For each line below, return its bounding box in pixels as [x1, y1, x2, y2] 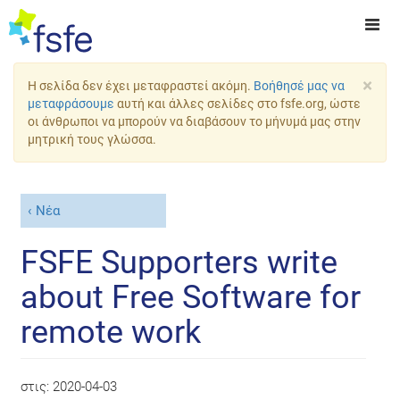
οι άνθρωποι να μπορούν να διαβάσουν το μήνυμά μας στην [28, 114, 361, 129]
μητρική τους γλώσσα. [28, 132, 156, 146]
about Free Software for [21, 278, 362, 316]
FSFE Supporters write [21, 243, 338, 281]
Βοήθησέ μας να [254, 79, 345, 93]
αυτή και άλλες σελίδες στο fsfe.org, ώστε [114, 96, 361, 111]
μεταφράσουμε [28, 96, 114, 111]
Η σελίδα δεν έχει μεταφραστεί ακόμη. [28, 79, 254, 93]
